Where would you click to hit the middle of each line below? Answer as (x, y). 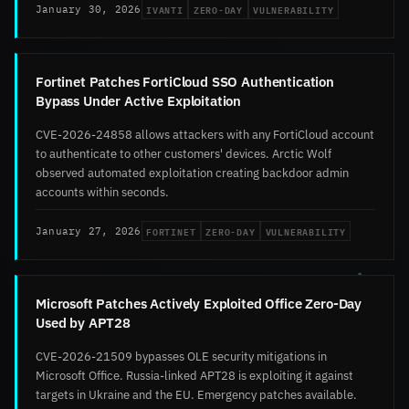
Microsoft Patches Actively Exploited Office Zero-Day (199, 304)
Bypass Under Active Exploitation (139, 101)
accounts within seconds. (102, 192)
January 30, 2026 (89, 9)
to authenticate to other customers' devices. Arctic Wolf (184, 154)
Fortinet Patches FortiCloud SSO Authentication (185, 82)
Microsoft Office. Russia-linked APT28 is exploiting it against (194, 376)
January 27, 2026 (89, 231)
